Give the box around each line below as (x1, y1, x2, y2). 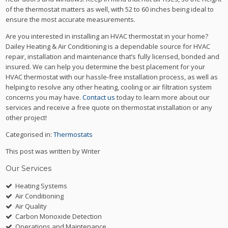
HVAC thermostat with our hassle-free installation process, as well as (6, 72, 218, 81)
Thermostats (53, 129, 93, 139)
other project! (6, 112, 47, 122)
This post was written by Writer (6, 146, 101, 156)
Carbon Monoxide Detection (12, 212, 102, 221)
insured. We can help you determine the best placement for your (6, 62, 206, 71)
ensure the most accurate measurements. (6, 14, 136, 24)
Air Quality (12, 202, 47, 211)
